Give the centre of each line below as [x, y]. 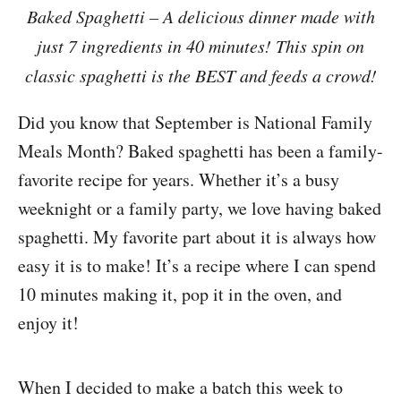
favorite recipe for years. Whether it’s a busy [179, 179]
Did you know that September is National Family [195, 122]
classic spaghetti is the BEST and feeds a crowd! [200, 75]
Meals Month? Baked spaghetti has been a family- [200, 151]
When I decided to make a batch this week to [180, 387]
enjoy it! [48, 323]
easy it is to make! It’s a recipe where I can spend [197, 265]
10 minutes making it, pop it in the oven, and [180, 294]
